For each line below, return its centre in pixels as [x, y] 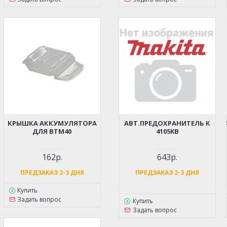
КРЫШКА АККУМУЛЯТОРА [52, 123]
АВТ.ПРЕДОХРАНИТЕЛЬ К [167, 123]
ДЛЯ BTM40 [52, 131]
